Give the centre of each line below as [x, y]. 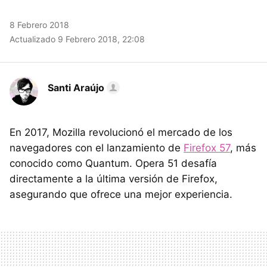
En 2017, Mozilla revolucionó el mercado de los [121, 132]
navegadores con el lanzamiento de [97, 148]
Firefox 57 [207, 148]
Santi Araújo [76, 88]
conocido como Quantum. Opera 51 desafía [113, 163]
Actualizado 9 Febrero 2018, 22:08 [77, 39]
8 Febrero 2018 [39, 25]
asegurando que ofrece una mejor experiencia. [121, 194]
